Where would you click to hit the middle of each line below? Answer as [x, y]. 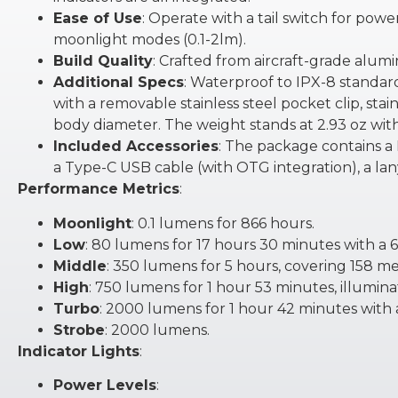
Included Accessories [136, 147]
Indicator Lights [79, 351]
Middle [80, 266]
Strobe [79, 330]
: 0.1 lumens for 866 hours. [223, 223]
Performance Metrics [99, 189]
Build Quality [103, 61]
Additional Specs [119, 83]
